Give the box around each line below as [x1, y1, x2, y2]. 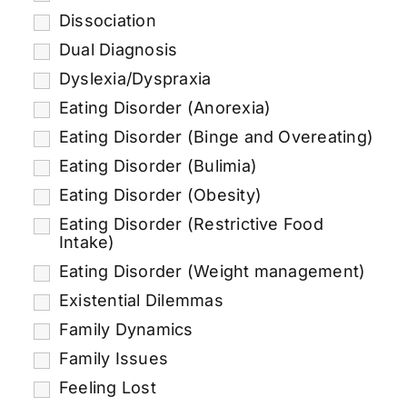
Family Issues [58, 348, 169, 368]
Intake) [58, 232, 115, 252]
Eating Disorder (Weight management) [58, 261, 366, 281]
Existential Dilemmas [58, 290, 223, 310]
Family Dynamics [58, 319, 194, 339]
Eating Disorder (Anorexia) [58, 97, 272, 117]
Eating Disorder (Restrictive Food [58, 213, 323, 233]
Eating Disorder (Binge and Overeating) [58, 126, 374, 146]
